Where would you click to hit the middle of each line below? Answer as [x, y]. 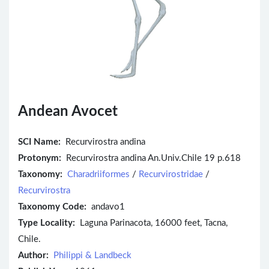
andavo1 [106, 207]
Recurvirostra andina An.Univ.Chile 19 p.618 [151, 159]
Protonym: [40, 159]
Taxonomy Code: [52, 207]
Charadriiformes [98, 175]
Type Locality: [47, 223]
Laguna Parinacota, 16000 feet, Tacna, [151, 223]
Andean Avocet [68, 112]
